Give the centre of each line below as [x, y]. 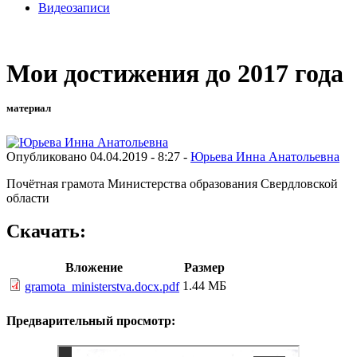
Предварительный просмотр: [91, 320]
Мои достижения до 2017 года [175, 74]
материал [29, 108]
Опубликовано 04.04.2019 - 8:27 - [98, 156]
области [28, 198]
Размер [204, 268]
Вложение [94, 268]
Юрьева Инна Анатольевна [265, 156]
